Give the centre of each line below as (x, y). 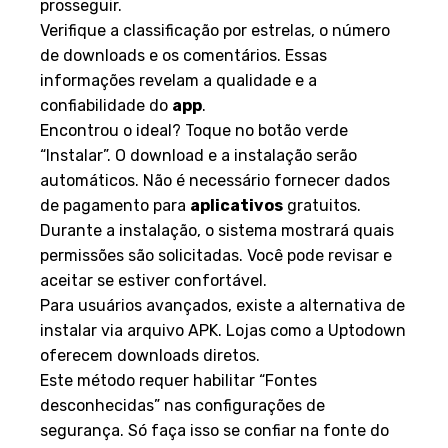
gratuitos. (322, 205)
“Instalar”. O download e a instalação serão (198, 155)
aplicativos (236, 205)
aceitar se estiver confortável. (153, 280)
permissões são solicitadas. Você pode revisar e (216, 255)
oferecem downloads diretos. (150, 355)
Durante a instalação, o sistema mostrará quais (217, 230)
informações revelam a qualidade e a (178, 80)
